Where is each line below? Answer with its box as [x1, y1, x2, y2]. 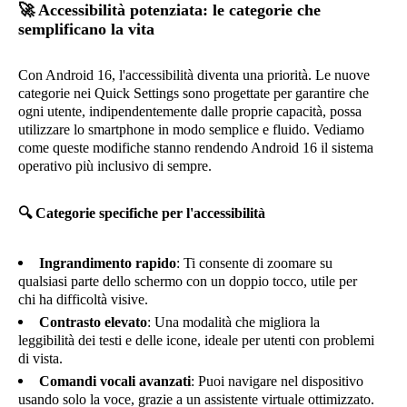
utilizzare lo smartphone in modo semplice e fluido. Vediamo [18, 122, 364, 137]
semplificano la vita [18, 20, 154, 38]
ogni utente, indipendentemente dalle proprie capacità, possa [18, 104, 362, 119]
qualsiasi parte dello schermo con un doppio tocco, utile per [18, 273, 357, 289]
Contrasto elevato [39, 314, 147, 330]
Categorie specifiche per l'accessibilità [32, 205, 265, 221]
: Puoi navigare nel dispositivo [191, 373, 363, 389]
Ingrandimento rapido [39, 255, 176, 271]
